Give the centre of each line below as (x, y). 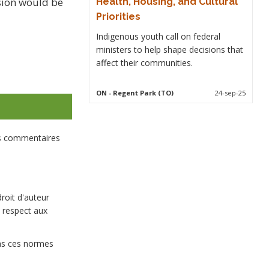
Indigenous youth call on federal (158, 36)
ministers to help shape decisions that (169, 49)
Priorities (118, 16)
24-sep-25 (231, 92)
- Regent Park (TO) (140, 92)
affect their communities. (144, 62)
